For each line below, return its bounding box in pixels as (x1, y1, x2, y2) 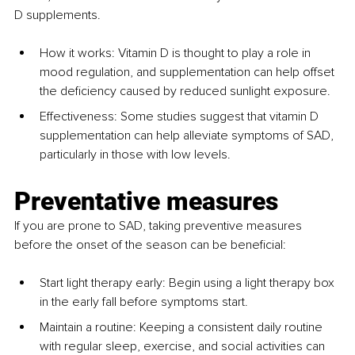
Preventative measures (14, 186, 278, 217)
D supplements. (14, 7, 101, 24)
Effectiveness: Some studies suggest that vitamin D (40, 109, 322, 125)
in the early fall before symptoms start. (40, 294, 248, 311)
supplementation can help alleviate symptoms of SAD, (40, 128, 337, 144)
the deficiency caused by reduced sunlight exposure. (40, 83, 330, 100)
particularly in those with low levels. (40, 147, 231, 163)
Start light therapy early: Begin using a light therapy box (40, 275, 338, 292)
